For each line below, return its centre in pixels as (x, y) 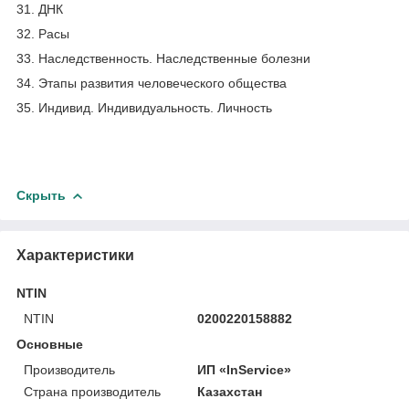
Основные (50, 344)
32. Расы (43, 33)
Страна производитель (92, 391)
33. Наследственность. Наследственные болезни (163, 58)
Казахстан (230, 391)
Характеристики (75, 255)
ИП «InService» (245, 369)
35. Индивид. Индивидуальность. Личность (144, 107)
